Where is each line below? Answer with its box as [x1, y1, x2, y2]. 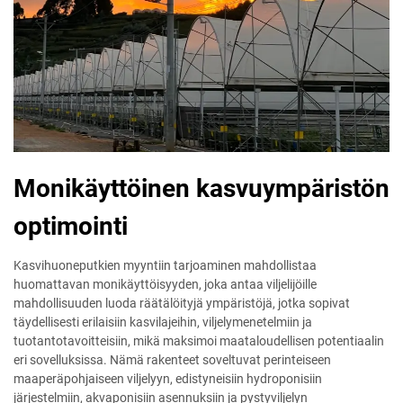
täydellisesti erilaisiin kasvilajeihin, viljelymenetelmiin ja [13, 315, 312, 330]
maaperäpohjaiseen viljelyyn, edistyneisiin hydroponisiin [13, 372, 322, 387]
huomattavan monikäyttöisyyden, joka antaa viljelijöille [13, 277, 317, 292]
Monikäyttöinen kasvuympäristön [13, 174, 390, 204]
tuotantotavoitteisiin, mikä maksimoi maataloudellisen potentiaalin [13, 334, 384, 349]
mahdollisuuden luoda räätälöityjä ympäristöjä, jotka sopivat [13, 296, 350, 311]
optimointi [13, 211, 128, 242]
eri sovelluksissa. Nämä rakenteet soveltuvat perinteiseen [13, 353, 331, 368]
